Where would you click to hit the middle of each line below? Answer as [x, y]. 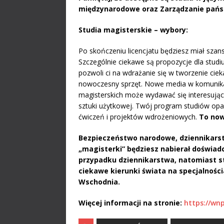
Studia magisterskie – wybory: [133, 30]
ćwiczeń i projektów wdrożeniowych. [139, 117]
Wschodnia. [99, 182]
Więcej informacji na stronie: [131, 203]
